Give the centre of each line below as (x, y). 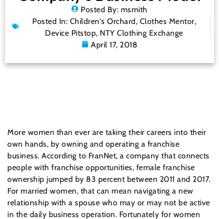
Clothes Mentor (167, 22)
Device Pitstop (71, 33)
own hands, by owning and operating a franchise (93, 144)
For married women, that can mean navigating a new (100, 191)
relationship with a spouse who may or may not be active (109, 203)
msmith (133, 10)
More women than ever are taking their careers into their (107, 132)
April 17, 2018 (114, 45)
